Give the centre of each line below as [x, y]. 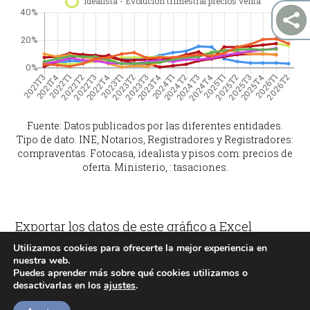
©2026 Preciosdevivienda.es [94, 298]
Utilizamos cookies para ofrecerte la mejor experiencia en [140, 248]
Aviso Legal [213, 298]
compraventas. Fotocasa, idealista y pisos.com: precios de [155, 154]
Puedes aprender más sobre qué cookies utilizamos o [130, 273]
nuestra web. [42, 261]
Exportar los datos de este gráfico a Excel [134, 227]
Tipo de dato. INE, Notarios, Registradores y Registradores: [155, 140]
